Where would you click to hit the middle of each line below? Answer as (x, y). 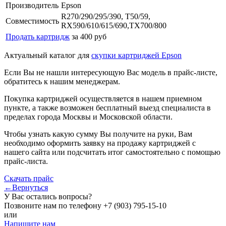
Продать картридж (38, 36)
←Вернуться (26, 187)
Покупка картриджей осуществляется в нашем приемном (103, 98)
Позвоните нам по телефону (54, 205)
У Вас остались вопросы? (48, 196)
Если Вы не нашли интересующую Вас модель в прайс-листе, (111, 72)
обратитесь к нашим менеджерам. (62, 81)
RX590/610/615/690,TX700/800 (114, 25)
